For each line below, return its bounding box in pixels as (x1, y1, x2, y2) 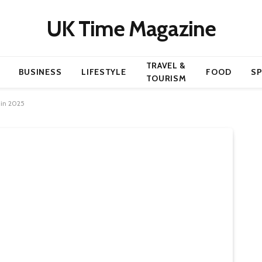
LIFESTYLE (81, 67, 126, 77)
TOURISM (146, 73, 187, 84)
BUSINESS (18, 67, 62, 77)
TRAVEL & (146, 60, 187, 71)
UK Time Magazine (46, 15, 216, 42)
